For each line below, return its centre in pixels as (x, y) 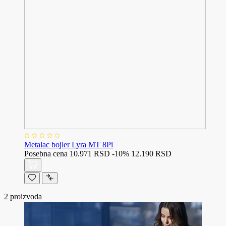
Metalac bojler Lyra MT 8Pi (69, 145)
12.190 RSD (151, 154)
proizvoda (25, 197)
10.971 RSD (90, 154)
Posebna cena (46, 154)
